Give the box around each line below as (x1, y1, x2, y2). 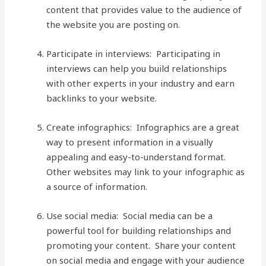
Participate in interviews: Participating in (46, 47, 221, 59)
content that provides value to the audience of (46, 4, 242, 15)
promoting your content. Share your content (46, 239, 236, 251)
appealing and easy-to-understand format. (46, 151, 229, 163)
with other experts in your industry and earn (46, 77, 235, 89)
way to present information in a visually (46, 136, 214, 148)
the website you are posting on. (46, 18, 180, 30)
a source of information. (46, 180, 148, 192)
